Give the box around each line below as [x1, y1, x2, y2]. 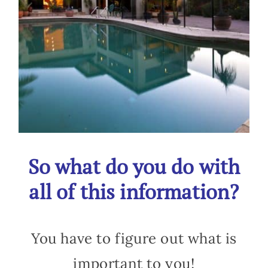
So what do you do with [28, 153, 240, 181]
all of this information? [29, 178, 239, 206]
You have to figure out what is [31, 229, 237, 248]
